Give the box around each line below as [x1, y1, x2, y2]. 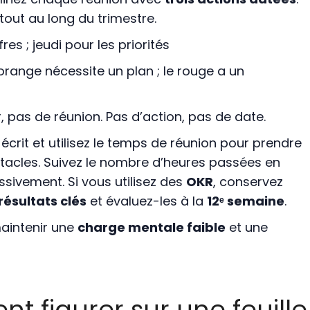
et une [225, 219, 268, 237]
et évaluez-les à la [86, 192, 207, 210]
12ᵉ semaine [206, 192, 284, 210]
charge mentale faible [77, 219, 226, 237]
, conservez [212, 173, 283, 191]
